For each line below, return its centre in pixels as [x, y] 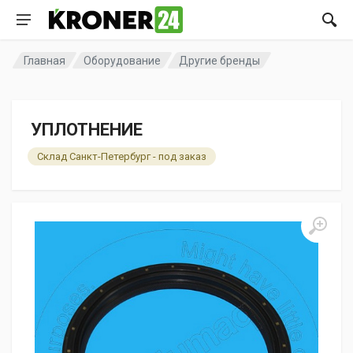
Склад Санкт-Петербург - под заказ [122, 156]
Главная [45, 60]
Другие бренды [220, 60]
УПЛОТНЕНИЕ [87, 130]
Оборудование [123, 60]
